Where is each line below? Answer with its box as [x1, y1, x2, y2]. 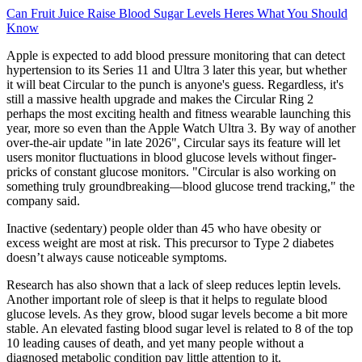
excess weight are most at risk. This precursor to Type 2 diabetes [6, 235, 334, 250]
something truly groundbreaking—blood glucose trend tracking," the [6, 179, 355, 193]
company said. [6, 193, 80, 208]
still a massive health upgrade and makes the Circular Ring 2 [6, 91, 314, 106]
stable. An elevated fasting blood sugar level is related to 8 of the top [6, 321, 353, 335]
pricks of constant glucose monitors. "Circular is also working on [6, 164, 336, 179]
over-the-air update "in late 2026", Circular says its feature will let [6, 135, 340, 149]
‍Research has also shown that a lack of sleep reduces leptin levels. [6, 277, 341, 292]
